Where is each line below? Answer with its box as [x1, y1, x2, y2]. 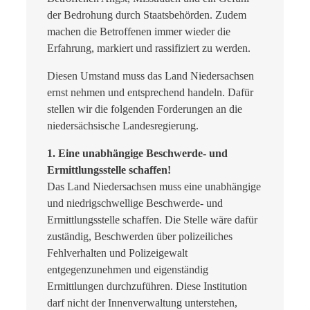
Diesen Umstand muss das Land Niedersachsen [47, 69, 254, 82]
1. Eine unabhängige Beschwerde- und [47, 147, 228, 159]
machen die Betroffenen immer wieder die [47, 25, 230, 37]
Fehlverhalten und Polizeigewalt [47, 246, 188, 259]
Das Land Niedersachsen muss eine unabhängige [47, 180, 261, 192]
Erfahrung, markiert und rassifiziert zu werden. [47, 42, 250, 54]
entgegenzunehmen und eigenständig [47, 263, 208, 275]
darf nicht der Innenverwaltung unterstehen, [47, 296, 237, 309]
